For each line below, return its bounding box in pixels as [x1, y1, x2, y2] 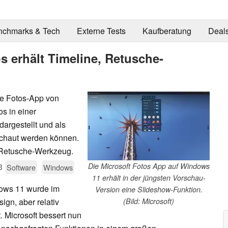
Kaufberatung [142, 25, 191, 37]
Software [7, 161, 36, 173]
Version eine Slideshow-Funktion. [95, 184, 203, 194]
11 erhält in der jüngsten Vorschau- [92, 172, 206, 183]
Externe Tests [76, 25, 126, 37]
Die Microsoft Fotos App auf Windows [88, 160, 210, 171]
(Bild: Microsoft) [123, 195, 174, 206]
